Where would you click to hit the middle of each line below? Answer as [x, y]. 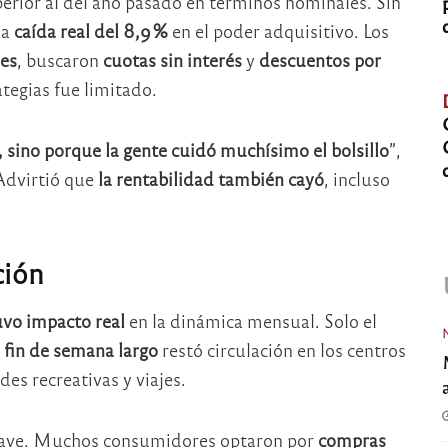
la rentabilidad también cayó [210, 178]
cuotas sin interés [172, 60]
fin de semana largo [80, 350]
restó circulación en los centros [281, 350]
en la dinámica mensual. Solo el [250, 321]
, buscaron [59, 60]
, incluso [356, 178]
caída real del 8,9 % [90, 31]
